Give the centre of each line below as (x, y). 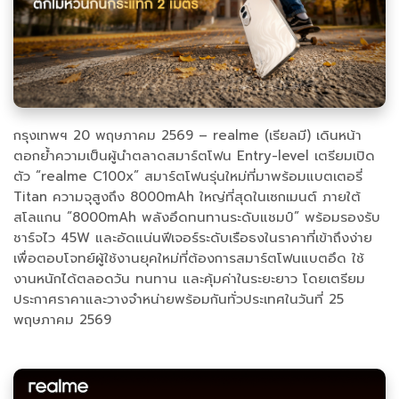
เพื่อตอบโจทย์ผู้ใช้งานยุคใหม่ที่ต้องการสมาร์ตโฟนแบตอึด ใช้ (189, 259)
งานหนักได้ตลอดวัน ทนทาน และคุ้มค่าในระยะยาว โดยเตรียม (189, 279)
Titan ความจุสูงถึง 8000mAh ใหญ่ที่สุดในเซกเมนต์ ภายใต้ (187, 197)
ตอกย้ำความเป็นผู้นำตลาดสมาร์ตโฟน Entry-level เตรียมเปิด (194, 156)
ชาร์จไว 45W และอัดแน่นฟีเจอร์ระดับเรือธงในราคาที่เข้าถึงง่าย (193, 238)
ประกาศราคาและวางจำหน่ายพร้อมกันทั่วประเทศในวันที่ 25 (179, 300)
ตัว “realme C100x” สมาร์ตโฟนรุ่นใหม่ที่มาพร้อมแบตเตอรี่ (188, 177)
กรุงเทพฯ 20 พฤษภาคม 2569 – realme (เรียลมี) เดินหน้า (187, 136)
